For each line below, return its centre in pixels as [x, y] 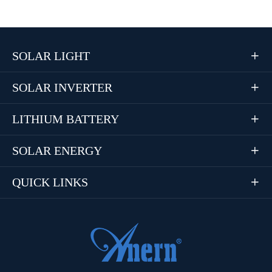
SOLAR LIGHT [51, 56]
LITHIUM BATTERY [66, 119]
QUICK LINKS [50, 182]
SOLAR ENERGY [57, 150]
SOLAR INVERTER [62, 87]
